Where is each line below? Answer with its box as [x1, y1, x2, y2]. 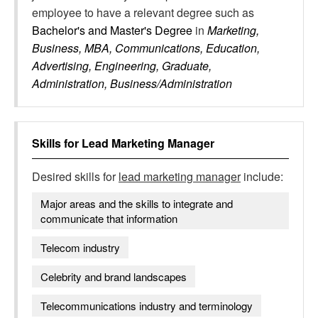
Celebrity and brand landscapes [40, 269, 187, 284]
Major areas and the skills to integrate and [40, 196, 233, 211]
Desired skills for [32, 168, 119, 185]
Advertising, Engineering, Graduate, [32, 57, 212, 74]
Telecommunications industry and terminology [40, 298, 253, 313]
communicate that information [40, 211, 177, 226]
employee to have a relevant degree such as [32, 4, 254, 21]
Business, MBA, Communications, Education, [32, 40, 260, 56]
